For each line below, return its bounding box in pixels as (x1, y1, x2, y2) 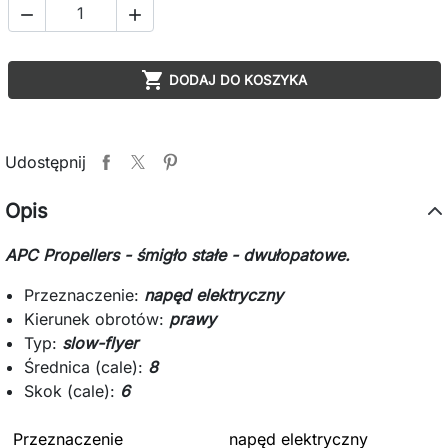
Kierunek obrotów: (24, 308, 170, 329)
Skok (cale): (24, 380, 121, 401)
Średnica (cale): (24, 356, 149, 377)
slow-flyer (62, 332, 139, 353)
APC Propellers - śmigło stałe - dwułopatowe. (5, 244, 350, 265)
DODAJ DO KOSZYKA (169, 71, 307, 88)
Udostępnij (5, 151, 86, 172)
